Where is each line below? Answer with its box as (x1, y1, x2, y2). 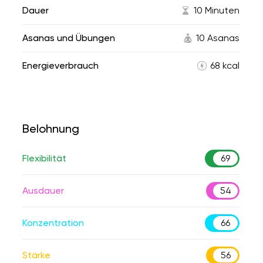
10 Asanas (196, 32, 240, 43)
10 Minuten (194, 5, 240, 16)
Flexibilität (22, 153, 66, 164)
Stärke (22, 249, 50, 261)
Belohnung (22, 122, 79, 136)
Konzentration (22, 217, 84, 228)
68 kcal (210, 60, 240, 71)
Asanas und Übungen (22, 32, 115, 43)
